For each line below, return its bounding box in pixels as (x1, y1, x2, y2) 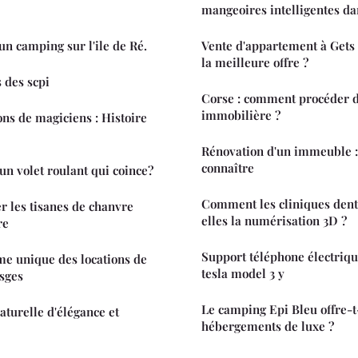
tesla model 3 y (201, 265, 284, 281)
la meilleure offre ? (201, 54, 308, 70)
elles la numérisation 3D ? (201, 212, 347, 229)
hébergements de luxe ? (201, 317, 334, 334)
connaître (201, 159, 254, 176)
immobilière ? (201, 106, 280, 123)
